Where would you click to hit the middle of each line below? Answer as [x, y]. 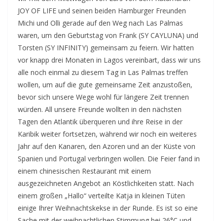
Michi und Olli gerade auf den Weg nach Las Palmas [100, 23]
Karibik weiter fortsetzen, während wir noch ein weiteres [107, 134]
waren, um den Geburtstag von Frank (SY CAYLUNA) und [108, 35]
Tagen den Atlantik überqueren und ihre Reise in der [100, 122]
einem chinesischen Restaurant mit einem [84, 171]
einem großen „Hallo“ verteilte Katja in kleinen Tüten [101, 196]
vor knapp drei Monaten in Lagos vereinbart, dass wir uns [109, 60]
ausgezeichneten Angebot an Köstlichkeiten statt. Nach [106, 183]
